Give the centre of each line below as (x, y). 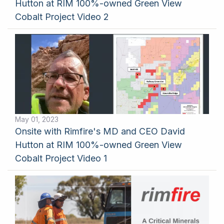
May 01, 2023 (37, 119)
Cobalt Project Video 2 (62, 17)
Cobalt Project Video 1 (61, 158)
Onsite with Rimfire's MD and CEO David (100, 131)
